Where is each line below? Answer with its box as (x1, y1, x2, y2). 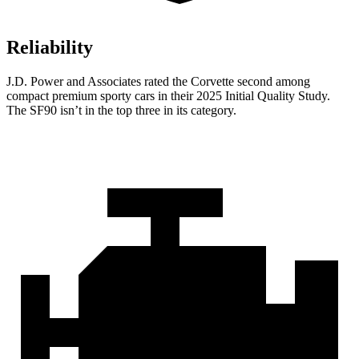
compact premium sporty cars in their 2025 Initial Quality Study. (6, 89, 330, 103)
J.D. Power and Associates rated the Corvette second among (6, 75, 310, 89)
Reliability (6, 37, 93, 58)
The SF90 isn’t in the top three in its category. (6, 103, 236, 118)
